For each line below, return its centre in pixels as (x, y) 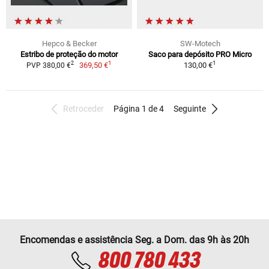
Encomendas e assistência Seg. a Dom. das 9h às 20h (134, 240)
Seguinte (190, 108)
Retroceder (83, 108)
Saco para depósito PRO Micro (200, 54)
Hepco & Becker (69, 43)
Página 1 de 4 (139, 108)
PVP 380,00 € (48, 65)
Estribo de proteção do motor (69, 54)
